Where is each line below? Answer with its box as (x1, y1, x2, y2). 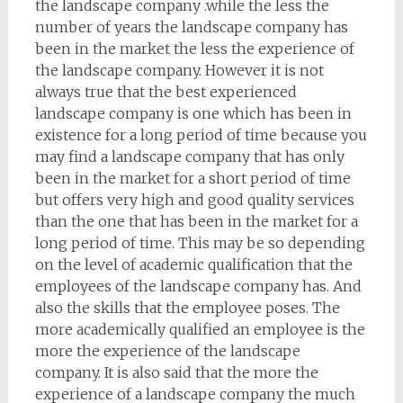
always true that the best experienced (34, 83, 297, 102)
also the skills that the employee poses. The (34, 299, 340, 318)
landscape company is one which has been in (34, 104, 352, 123)
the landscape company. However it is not (34, 61, 324, 80)
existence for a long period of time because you (34, 126, 367, 145)
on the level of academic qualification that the (34, 255, 353, 274)
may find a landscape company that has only (34, 148, 345, 166)
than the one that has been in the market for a (34, 212, 358, 231)
